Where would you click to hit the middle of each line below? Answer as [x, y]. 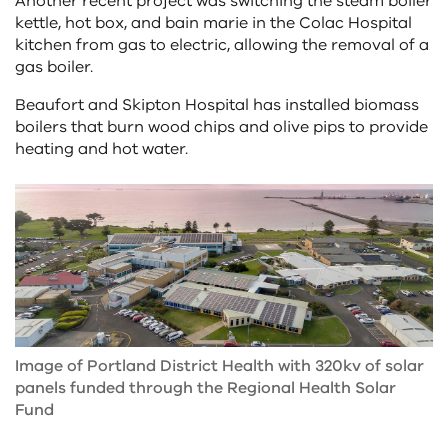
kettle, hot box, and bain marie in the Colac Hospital [213, 23]
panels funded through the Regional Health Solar [205, 387]
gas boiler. [54, 67]
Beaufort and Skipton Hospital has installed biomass [217, 105]
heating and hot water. [101, 149]
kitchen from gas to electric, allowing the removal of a [222, 45]
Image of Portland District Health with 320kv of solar [219, 365]
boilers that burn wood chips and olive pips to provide [221, 127]
